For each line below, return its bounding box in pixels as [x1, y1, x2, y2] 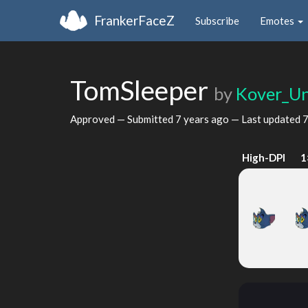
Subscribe [195, 14, 239, 27]
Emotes [260, 14, 296, 27]
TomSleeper [70, 74, 214, 106]
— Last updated [229, 112, 302, 125]
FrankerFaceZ [94, 12, 175, 28]
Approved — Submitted [70, 112, 175, 125]
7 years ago [175, 112, 229, 125]
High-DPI [242, 151, 286, 164]
